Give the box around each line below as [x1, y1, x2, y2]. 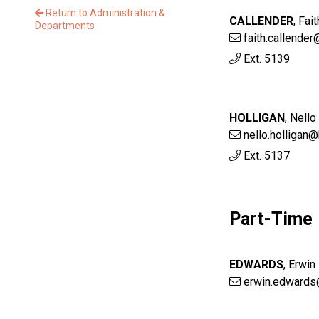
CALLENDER [229, 14, 294, 28]
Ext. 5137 [241, 149, 291, 163]
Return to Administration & [43, 7, 165, 19]
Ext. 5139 [241, 52, 291, 66]
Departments [35, 20, 95, 31]
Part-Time [229, 209, 313, 230]
